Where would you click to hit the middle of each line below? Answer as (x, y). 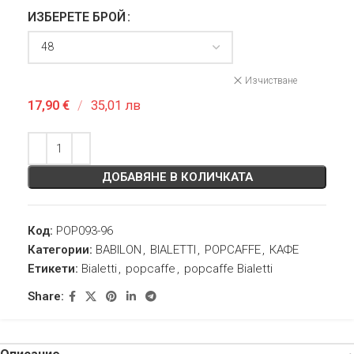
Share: (46, 297)
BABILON (119, 249)
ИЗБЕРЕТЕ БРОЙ (77, 17)
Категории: (60, 249)
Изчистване (271, 80)
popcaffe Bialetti (228, 268)
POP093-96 (85, 230)
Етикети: (53, 268)
